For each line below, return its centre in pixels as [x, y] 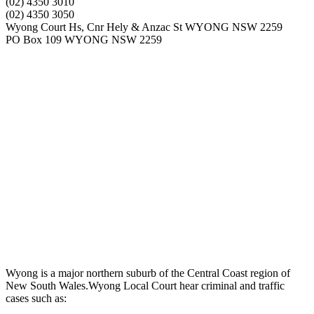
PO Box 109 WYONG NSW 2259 [84, 39]
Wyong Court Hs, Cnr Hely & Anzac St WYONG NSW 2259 [144, 27]
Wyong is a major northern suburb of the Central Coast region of [148, 273]
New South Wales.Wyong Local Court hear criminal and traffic [145, 285]
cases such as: [36, 298]
